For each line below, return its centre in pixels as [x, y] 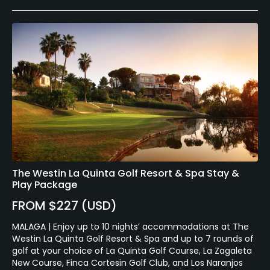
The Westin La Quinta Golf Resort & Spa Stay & [126, 173]
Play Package [45, 184]
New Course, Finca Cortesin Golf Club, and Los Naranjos [127, 262]
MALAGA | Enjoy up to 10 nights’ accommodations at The [130, 226]
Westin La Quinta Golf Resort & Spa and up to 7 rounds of [133, 238]
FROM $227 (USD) [64, 205]
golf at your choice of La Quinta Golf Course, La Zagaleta [132, 250]
